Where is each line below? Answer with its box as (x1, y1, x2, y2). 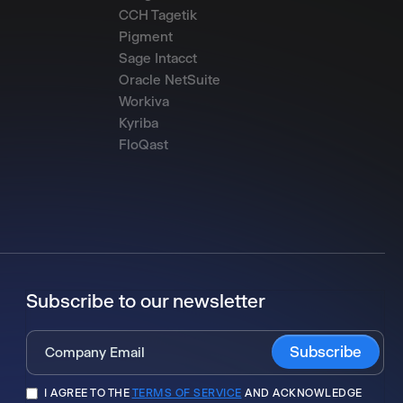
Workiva (119, 93, 169, 110)
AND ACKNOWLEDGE (241, 386, 363, 399)
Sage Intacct (119, 49, 197, 67)
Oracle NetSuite (119, 71, 220, 88)
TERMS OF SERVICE (131, 386, 242, 399)
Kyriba (119, 114, 158, 131)
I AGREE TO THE (44, 386, 132, 399)
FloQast (119, 136, 168, 153)
